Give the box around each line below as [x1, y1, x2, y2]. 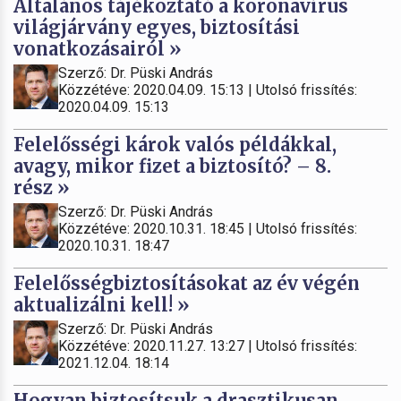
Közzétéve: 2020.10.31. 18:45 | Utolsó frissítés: [58, 220, 357, 238]
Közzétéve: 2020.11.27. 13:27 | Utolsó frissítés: [58, 337, 357, 355]
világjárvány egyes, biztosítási [13, 16, 300, 39]
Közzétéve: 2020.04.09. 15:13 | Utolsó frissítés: [58, 81, 357, 99]
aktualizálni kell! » [13, 294, 190, 317]
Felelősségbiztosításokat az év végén [13, 272, 360, 295]
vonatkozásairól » [13, 38, 182, 61]
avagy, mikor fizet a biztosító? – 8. [13, 155, 331, 178]
